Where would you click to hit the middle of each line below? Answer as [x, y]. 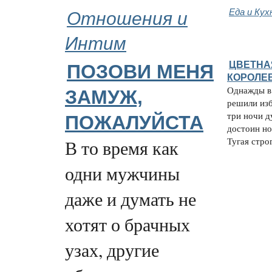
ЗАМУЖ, [104, 97]
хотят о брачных [127, 225]
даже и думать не [131, 199]
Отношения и [127, 18]
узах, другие [112, 250]
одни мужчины [122, 174]
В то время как [122, 148]
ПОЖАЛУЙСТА [134, 123]
